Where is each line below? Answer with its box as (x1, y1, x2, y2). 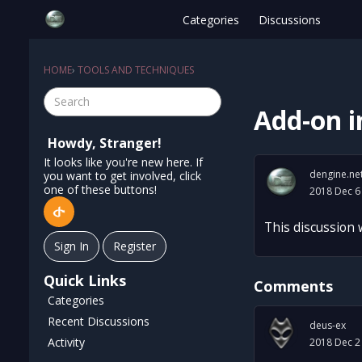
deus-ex (309, 318, 346, 332)
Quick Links (44, 271, 126, 290)
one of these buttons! (44, 182, 157, 197)
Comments (254, 276, 333, 296)
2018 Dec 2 (309, 335, 360, 349)
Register (113, 238, 156, 254)
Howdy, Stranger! (48, 134, 162, 152)
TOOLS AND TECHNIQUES (78, 63, 194, 77)
